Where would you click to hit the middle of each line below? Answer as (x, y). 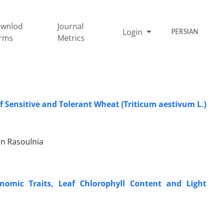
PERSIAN (185, 32)
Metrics (71, 38)
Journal (71, 26)
